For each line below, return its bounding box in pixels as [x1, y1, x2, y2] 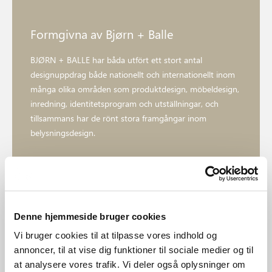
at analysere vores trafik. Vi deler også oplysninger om [14, 259, 246, 270]
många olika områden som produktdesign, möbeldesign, [30, 83, 239, 95]
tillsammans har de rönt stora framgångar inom [30, 112, 206, 124]
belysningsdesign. [30, 127, 95, 138]
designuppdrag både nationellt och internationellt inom [30, 69, 235, 80]
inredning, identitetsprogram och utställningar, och [30, 98, 219, 109]
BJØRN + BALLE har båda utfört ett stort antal [30, 54, 202, 66]
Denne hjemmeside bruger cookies [14, 211, 166, 222]
